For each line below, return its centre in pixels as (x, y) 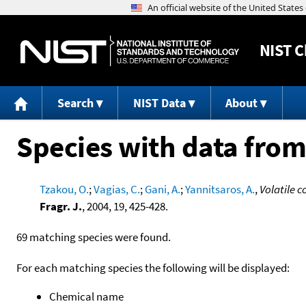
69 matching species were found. (94, 237)
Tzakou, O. (64, 189)
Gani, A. (162, 189)
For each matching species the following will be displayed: (153, 267)
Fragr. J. (60, 206)
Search (75, 103)
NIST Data (159, 103)
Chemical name (86, 296)
